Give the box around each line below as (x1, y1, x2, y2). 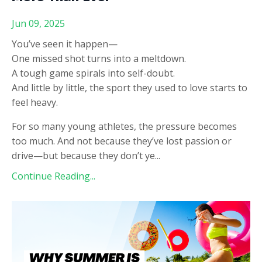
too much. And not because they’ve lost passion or (12, 135, 232, 148)
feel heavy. (12, 96, 58, 109)
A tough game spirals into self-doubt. (12, 67, 175, 80)
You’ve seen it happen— (12, 37, 118, 51)
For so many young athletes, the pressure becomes (12, 120, 237, 133)
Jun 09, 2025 (12, 17, 65, 30)
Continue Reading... (12, 170, 95, 183)
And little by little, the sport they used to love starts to (12, 81, 247, 95)
